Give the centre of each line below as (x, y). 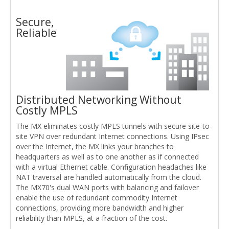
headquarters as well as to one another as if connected (107, 157)
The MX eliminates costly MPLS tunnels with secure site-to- (114, 126)
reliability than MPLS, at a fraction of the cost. (91, 218)
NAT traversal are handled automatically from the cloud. (109, 177)
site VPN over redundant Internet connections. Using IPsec (112, 136)
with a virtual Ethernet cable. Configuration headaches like (111, 167)
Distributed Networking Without (99, 100)
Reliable (36, 33)
